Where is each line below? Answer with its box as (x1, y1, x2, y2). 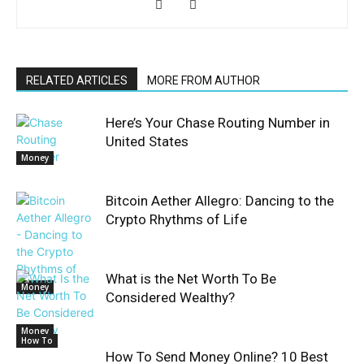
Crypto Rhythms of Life (106, 211, 247, 227)
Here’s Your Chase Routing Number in (106, 115, 330, 131)
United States (106, 133, 188, 149)
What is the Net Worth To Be (106, 271, 276, 287)
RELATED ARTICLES (26, 74, 128, 87)
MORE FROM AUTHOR (147, 74, 260, 87)
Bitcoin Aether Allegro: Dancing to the (106, 193, 334, 209)
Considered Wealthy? (106, 289, 235, 305)
